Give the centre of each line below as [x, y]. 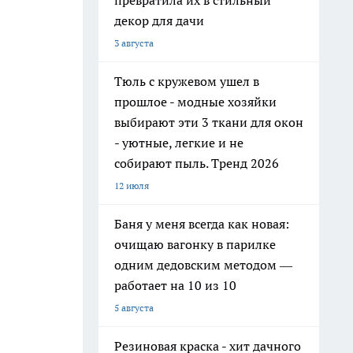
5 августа [134, 308]
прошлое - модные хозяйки [195, 102]
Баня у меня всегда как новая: [202, 224]
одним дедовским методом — [203, 265]
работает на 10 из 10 [175, 285]
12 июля [132, 186]
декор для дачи [159, 20]
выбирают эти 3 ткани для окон [209, 122]
